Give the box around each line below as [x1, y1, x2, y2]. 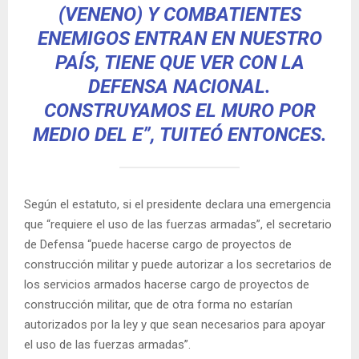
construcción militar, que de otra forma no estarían [24, 296, 292, 312]
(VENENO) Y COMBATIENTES [58, 2, 301, 26]
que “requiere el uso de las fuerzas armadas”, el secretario [24, 216, 332, 232]
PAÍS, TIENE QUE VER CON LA [54, 50, 305, 74]
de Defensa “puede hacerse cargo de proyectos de [24, 236, 292, 252]
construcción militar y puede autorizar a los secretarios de [24, 256, 332, 272]
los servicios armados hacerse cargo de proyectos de [24, 276, 309, 292]
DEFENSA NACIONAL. [88, 75, 271, 98]
